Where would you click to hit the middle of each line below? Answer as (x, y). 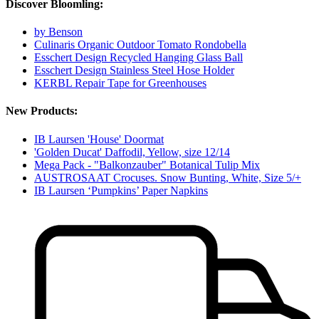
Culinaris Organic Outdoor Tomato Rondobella (140, 45)
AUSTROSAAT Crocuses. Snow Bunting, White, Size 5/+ (168, 177)
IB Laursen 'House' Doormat (99, 139)
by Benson (58, 32)
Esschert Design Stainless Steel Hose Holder (134, 70)
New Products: (42, 111)
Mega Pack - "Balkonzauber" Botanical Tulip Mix (147, 164)
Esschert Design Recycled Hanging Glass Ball (138, 58)
